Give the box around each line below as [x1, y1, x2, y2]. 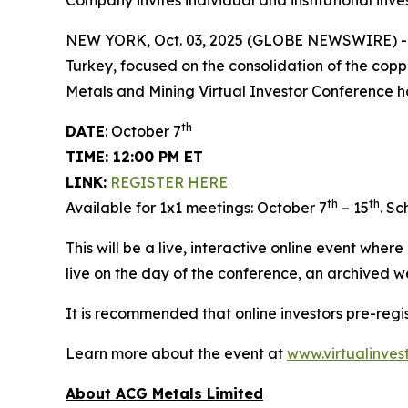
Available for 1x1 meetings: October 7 [66, 199, 327, 217]
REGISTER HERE [110, 173, 228, 191]
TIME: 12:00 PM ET [66, 148, 203, 166]
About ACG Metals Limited [66, 384, 263, 403]
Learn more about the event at [66, 344, 287, 362]
